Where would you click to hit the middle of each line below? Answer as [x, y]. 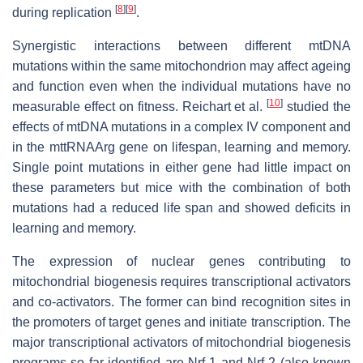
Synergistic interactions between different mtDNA [181, 45]
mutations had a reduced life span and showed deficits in [181, 207]
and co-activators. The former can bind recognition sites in [181, 301]
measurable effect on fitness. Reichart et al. [140, 106]
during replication [64, 12]
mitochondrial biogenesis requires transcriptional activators [181, 281]
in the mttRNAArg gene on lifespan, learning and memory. [181, 147]
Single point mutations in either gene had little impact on [181, 167]
